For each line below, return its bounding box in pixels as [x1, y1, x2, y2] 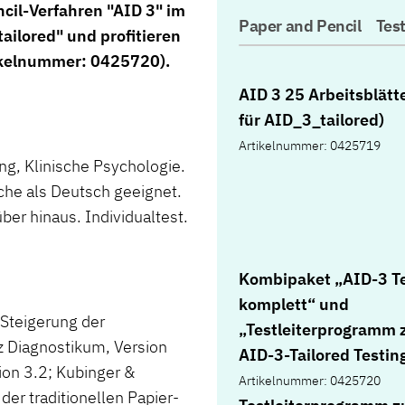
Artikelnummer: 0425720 [239, 372, 381, 390]
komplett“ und [239, 294, 349, 316]
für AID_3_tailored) [239, 109, 384, 131]
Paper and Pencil [239, 15, 362, 37]
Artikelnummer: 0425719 [239, 137, 381, 155]
